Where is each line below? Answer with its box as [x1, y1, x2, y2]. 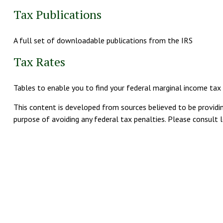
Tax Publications [13, 6, 102, 22]
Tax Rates [13, 53, 65, 70]
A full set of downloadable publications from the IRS [13, 35, 193, 45]
